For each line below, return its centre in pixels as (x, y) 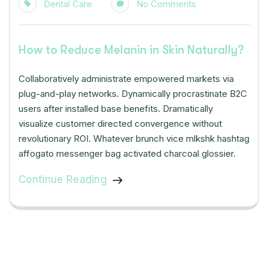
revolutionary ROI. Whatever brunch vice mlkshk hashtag (134, 138)
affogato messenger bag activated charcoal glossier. (127, 153)
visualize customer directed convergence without (120, 123)
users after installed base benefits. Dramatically (116, 108)
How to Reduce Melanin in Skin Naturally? (131, 50)
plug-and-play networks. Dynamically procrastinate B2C (133, 93)
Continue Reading (63, 179)
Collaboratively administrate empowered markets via (126, 78)
